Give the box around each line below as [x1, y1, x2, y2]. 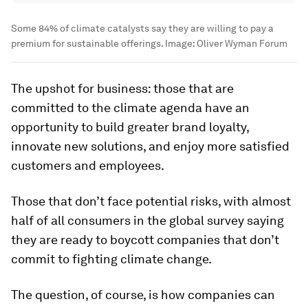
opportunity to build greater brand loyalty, [11, 120, 249, 135]
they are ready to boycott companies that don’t [11, 232, 279, 247]
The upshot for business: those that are [11, 81, 234, 96]
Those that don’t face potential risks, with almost [11, 194, 291, 209]
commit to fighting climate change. [11, 252, 212, 267]
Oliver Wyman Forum [197, 38, 287, 49]
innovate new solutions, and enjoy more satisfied [11, 139, 289, 154]
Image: [163, 38, 197, 49]
